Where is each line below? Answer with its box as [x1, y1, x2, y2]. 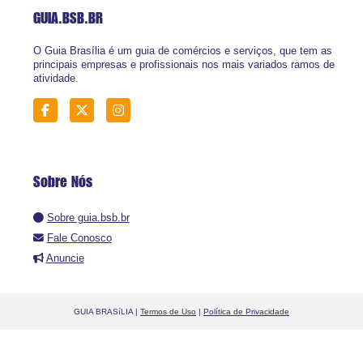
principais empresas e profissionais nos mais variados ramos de [32, 58, 335, 71]
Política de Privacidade [203, 307, 289, 317]
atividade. [32, 72, 79, 85]
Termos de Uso [140, 307, 196, 317]
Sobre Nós [32, 173, 92, 191]
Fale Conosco [46, 232, 112, 245]
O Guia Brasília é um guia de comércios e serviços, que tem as [32, 45, 332, 58]
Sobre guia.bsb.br [46, 211, 130, 224]
